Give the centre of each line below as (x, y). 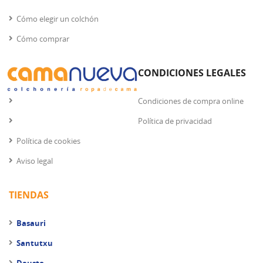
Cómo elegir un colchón (58, 19)
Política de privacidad (175, 121)
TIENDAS (29, 195)
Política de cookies (48, 141)
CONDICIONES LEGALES (192, 73)
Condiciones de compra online (191, 101)
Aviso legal (35, 161)
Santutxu (35, 243)
